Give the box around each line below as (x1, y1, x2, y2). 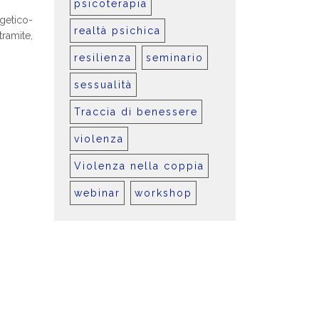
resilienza (74, 52, 132, 63)
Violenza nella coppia (74, 160, 204, 172)
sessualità (74, 79, 132, 90)
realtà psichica (74, 25, 161, 36)
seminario (146, 52, 204, 63)
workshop (135, 187, 192, 199)
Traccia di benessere (74, 106, 198, 117)
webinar (74, 187, 120, 199)
